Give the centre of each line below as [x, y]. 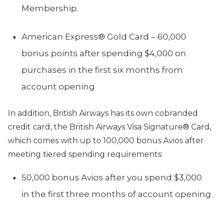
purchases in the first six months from [102, 70]
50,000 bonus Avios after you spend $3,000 [112, 177]
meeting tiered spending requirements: [85, 154]
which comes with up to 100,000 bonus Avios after [106, 141]
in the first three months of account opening [116, 194]
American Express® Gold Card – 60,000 [104, 37]
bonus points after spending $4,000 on [104, 53]
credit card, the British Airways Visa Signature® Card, [109, 127]
